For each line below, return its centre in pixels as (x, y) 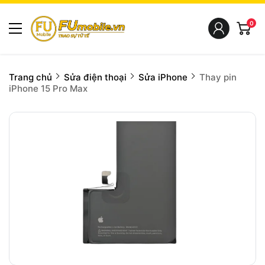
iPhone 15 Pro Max (48, 88)
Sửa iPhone (163, 77)
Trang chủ (30, 77)
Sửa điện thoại (95, 77)
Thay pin (218, 77)
